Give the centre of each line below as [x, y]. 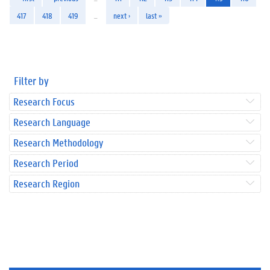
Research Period [46, 163]
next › [122, 15]
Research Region [46, 183]
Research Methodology [58, 142]
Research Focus [44, 101]
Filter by [31, 80]
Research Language [52, 122]
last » [154, 15]
